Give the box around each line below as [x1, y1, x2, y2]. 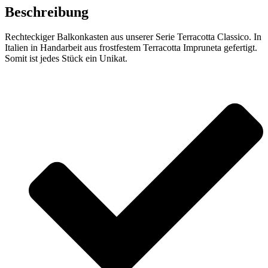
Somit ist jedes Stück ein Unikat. [5, 53, 127, 64]
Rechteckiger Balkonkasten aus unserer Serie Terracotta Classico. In [5, 32, 261, 42]
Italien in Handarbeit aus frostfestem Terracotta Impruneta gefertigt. [5, 42, 257, 53]
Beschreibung [5, 4, 89, 20]
